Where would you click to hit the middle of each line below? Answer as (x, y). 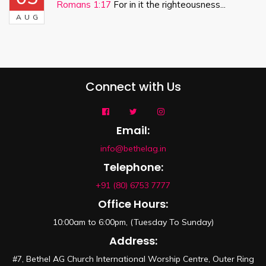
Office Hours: (133, 204)
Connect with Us (133, 87)
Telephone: (133, 167)
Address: (133, 241)
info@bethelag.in (133, 148)
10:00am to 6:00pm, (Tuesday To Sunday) (133, 222)
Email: (133, 130)
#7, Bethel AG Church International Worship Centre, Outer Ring (133, 259)
